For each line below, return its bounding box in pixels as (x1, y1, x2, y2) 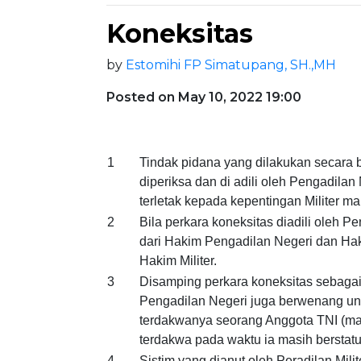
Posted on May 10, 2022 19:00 (106, 89, 301, 105)
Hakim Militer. (139, 254, 217, 268)
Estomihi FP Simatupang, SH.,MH (126, 57, 336, 73)
